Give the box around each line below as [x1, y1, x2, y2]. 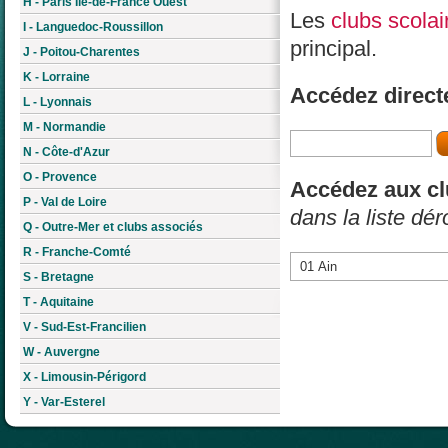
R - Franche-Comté [23, 244, 131, 259]
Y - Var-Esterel [23, 394, 105, 409]
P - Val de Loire [23, 194, 107, 209]
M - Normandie [23, 119, 106, 134]
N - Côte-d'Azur [23, 144, 110, 159]
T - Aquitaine [23, 294, 94, 309]
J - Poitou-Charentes [23, 44, 140, 59]
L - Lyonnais [23, 94, 92, 109]
